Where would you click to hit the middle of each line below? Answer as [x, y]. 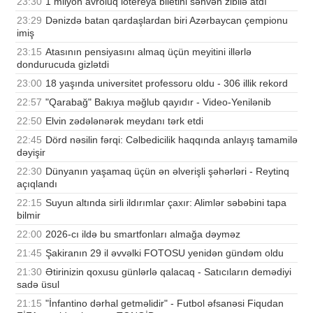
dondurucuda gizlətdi [63, 64]
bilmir [29, 215]
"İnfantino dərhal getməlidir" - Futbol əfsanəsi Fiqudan [165, 303]
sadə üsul [38, 284]
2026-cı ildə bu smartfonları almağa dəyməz [143, 234]
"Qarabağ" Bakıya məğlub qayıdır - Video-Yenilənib [158, 102]
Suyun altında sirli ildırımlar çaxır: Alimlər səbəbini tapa [166, 202]
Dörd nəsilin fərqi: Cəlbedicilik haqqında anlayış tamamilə [172, 139]
